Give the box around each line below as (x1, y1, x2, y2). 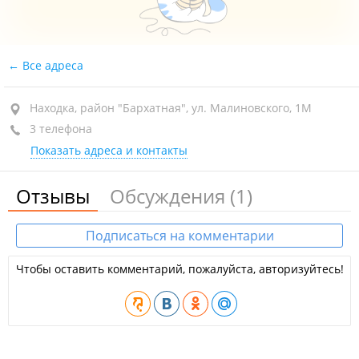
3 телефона (26, 121, 92, 136)
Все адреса (19, 58, 83, 73)
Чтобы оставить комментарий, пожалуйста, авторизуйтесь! (15, 261, 344, 276)
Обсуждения (110, 183, 230, 209)
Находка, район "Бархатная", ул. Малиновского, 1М (30, 100, 312, 115)
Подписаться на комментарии (85, 227, 274, 244)
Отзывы (16, 183, 90, 209)
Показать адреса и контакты (30, 143, 188, 158)
